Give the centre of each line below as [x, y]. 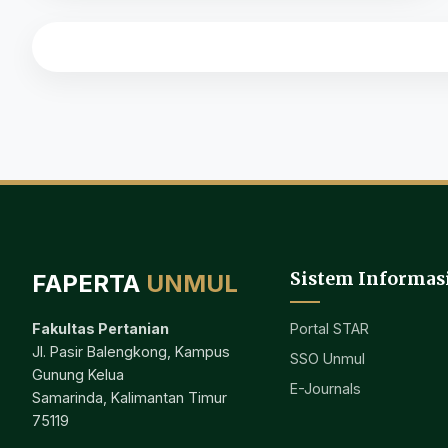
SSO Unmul [327, 358]
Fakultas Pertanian [100, 329]
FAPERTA [89, 283]
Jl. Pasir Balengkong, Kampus [131, 352]
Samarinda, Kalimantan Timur [129, 398]
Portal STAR [329, 328]
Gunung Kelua [78, 375]
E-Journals [325, 388]
